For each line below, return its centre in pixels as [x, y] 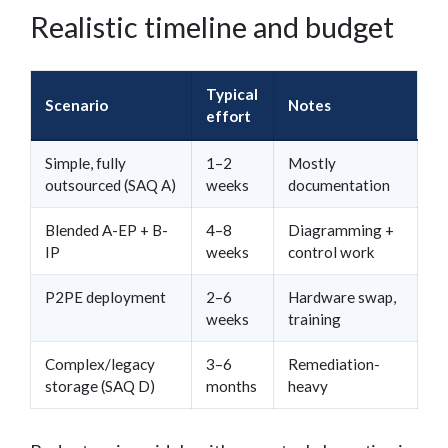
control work [331, 251]
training [314, 318]
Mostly [312, 162]
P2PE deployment [105, 296]
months [231, 385]
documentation [339, 184]
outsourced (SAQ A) [110, 184]
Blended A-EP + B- [106, 229]
